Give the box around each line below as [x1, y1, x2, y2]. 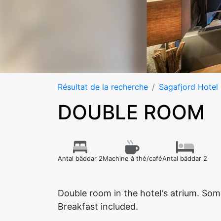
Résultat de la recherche [58, 82, 148, 92]
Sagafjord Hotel [159, 82, 218, 92]
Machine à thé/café [103, 154, 162, 162]
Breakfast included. [58, 201, 138, 212]
